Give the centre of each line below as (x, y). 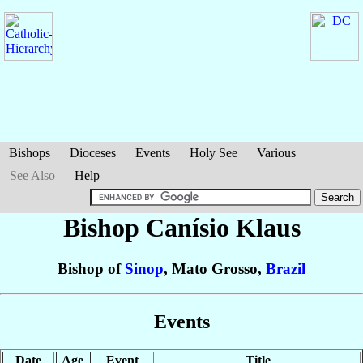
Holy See (214, 153)
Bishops (30, 153)
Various (276, 153)
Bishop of (91, 269)
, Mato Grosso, (215, 269)
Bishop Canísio (149, 228)
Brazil (286, 269)
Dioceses (93, 153)
